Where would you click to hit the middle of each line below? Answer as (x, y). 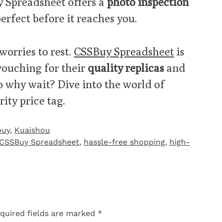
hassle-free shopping (124, 142)
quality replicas (126, 67)
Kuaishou (32, 130)
